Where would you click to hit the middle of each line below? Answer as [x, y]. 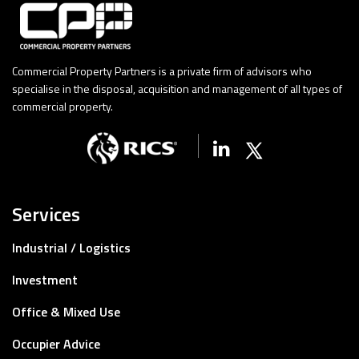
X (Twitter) [286, 147]
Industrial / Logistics [71, 247]
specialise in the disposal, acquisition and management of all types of [177, 88]
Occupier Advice [56, 343]
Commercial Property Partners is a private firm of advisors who [162, 71]
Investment [45, 279]
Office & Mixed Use [66, 311]
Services [46, 214]
